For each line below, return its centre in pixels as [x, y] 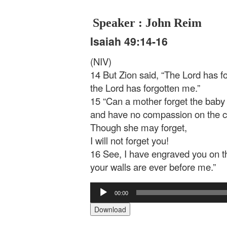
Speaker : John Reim [147, 23]
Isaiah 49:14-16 [129, 41]
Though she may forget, [139, 127]
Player [100, 197]
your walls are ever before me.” [153, 166]
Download [110, 210]
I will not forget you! [129, 140]
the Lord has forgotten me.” [145, 87]
